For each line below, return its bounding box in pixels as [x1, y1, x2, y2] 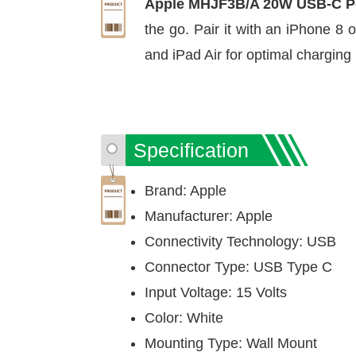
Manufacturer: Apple [145, 208, 273, 224]
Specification [133, 139, 249, 161]
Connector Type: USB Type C [145, 259, 332, 275]
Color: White [145, 310, 223, 326]
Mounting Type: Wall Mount [145, 335, 317, 351]
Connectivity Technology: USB [145, 234, 336, 250]
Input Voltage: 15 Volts [145, 284, 287, 300]
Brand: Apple [145, 183, 226, 199]
